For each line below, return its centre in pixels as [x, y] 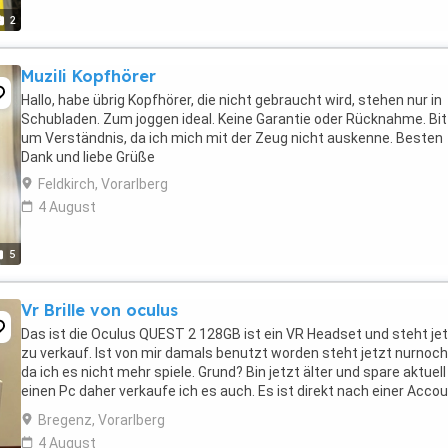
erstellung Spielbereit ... [95, 410]
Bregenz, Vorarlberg [101, 420]
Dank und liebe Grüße [88, 157]
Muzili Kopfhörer [88, 76]
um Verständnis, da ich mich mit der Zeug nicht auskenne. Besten [232, 138]
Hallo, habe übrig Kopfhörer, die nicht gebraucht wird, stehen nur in [231, 100]
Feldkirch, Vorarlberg [103, 184]
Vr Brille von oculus [99, 310]
